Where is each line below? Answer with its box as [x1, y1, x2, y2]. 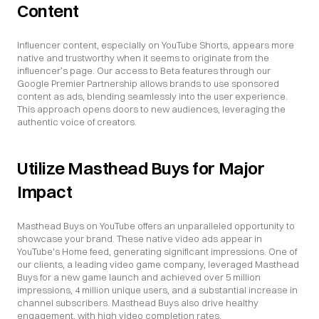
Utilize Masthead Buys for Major [17, 157, 265, 179]
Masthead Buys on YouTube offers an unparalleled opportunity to [17, 220, 295, 231]
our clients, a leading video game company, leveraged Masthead [17, 258, 299, 270]
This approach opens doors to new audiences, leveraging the [17, 103, 286, 115]
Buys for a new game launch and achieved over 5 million [17, 271, 261, 283]
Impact [17, 181, 73, 202]
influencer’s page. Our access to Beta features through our [17, 65, 271, 76]
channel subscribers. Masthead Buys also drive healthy [17, 297, 258, 308]
